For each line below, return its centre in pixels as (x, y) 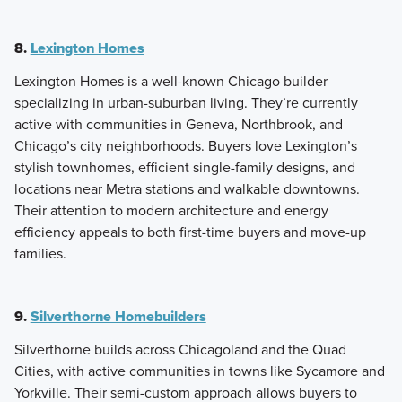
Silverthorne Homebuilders (118, 317)
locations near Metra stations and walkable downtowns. (187, 189)
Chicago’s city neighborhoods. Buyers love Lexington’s (185, 146)
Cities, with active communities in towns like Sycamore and (199, 371)
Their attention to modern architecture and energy (171, 211)
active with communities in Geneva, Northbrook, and (178, 125)
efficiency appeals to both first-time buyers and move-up (190, 232)
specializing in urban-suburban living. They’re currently (186, 103)
